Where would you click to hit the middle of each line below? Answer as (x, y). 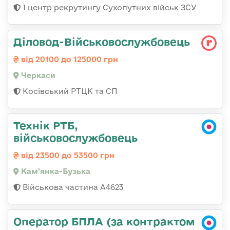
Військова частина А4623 (72, 187)
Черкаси (37, 75)
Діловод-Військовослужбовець (102, 41)
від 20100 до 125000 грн (69, 59)
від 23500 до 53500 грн (67, 155)
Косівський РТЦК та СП (69, 91)
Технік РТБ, (46, 125)
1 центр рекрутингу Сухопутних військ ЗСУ (109, 7)
